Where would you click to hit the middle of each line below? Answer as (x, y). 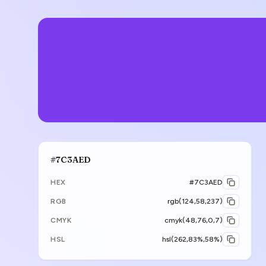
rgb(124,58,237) (195, 201)
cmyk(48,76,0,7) (194, 220)
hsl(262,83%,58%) (192, 239)
